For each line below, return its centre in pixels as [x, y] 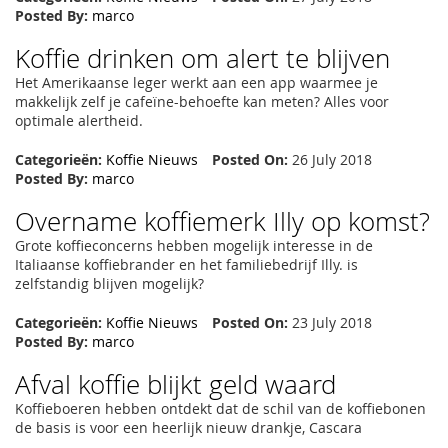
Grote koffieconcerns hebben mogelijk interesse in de [194, 245]
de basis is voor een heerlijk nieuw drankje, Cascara [188, 427]
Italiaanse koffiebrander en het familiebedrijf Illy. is [186, 264]
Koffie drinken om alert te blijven [202, 58]
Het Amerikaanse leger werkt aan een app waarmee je [196, 82]
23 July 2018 [330, 322]
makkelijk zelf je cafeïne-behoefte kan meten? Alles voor [202, 101]
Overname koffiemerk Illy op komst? [222, 221]
